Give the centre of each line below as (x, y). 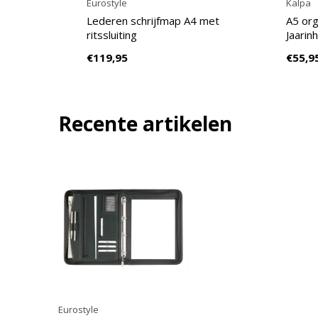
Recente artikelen (145, 124)
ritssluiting (112, 35)
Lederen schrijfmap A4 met (153, 21)
